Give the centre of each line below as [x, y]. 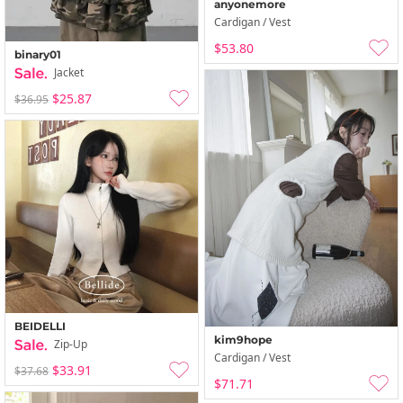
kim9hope [243, 340]
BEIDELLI [40, 326]
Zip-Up [69, 344]
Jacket [67, 73]
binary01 [38, 55]
